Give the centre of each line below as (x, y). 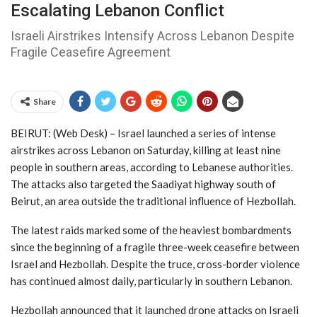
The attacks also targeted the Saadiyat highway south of (143, 184)
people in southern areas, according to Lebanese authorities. (152, 167)
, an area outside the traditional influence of (143, 201)
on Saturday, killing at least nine (206, 150)
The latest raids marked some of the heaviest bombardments (151, 230)
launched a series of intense (210, 133)
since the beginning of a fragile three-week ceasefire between (155, 247)
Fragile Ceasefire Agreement (91, 52)
